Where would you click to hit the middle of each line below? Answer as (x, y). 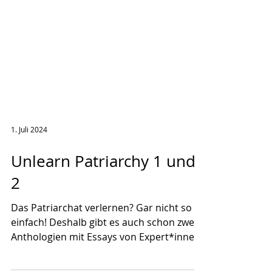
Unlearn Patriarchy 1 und (103, 192)
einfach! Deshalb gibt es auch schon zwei (104, 253)
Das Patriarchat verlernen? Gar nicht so (101, 238)
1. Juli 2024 (29, 160)
